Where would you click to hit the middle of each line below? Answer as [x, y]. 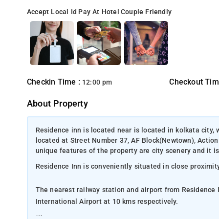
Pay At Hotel [99, 12]
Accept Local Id [52, 12]
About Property [57, 104]
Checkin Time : [55, 82]
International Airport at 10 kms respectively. [108, 201]
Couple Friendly [146, 12]
